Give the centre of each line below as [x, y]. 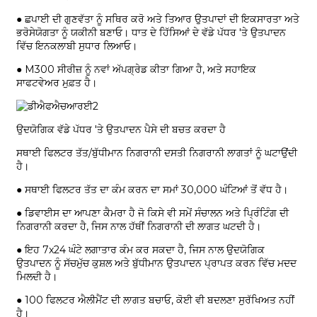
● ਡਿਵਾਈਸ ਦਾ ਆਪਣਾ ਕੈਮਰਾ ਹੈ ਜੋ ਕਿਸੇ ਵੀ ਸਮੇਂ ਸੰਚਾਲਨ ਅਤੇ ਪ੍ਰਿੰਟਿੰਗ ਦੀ [152, 213]
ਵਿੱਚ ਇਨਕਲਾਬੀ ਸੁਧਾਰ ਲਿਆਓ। [76, 46]
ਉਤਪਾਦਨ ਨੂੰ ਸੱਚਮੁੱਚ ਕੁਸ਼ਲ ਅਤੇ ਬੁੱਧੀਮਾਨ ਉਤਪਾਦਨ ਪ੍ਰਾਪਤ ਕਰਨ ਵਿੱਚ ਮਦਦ [156, 264]
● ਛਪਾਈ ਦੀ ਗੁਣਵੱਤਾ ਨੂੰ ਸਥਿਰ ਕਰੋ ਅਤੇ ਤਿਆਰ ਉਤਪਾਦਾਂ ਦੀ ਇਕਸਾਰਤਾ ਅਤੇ [157, 19]
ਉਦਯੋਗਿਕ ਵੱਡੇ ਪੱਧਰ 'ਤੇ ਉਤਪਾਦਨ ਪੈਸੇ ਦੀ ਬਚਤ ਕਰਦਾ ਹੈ [121, 130]
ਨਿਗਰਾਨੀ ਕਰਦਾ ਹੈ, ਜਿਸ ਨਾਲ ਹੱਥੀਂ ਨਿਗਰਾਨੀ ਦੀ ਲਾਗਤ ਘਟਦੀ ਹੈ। [138, 227]
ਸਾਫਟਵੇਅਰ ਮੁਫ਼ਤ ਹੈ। [56, 83]
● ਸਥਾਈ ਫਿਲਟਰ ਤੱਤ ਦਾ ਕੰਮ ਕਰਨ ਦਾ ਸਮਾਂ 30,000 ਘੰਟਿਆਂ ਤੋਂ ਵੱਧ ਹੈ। [152, 190]
